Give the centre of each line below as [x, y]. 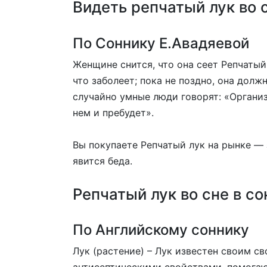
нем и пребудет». [113, 112]
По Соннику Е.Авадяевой [161, 43]
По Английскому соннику [161, 230]
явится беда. [103, 161]
